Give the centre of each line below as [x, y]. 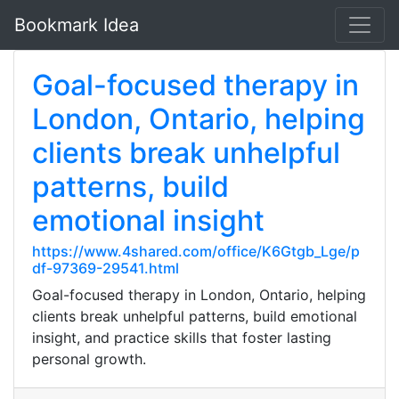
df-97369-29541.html [106, 268]
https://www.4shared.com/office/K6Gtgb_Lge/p [196, 251]
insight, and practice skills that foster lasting [182, 338]
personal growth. [89, 359]
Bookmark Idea [77, 25]
